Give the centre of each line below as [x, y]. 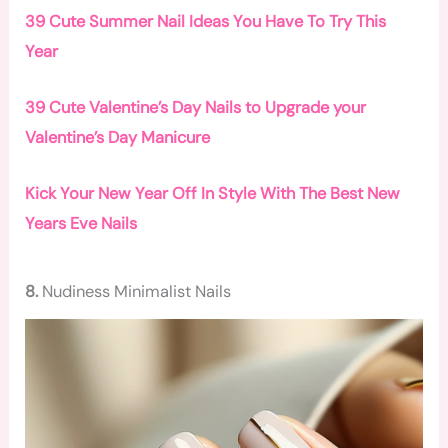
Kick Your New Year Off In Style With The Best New [213, 194]
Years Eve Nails [81, 224]
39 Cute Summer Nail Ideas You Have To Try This [206, 21]
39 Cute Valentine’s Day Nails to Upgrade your [196, 107]
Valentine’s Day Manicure [118, 137]
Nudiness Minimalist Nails [137, 292]
